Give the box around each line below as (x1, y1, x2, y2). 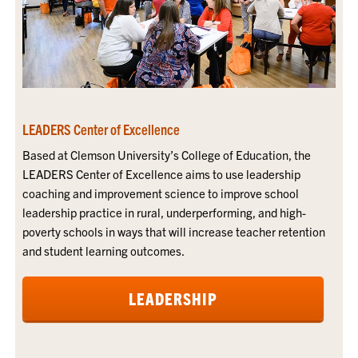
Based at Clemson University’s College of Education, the (22, 147, 311, 163)
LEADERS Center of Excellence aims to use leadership (22, 166, 300, 182)
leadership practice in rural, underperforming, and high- (22, 205, 306, 221)
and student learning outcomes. (22, 243, 185, 259)
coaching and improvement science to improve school (22, 185, 299, 201)
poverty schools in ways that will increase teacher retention (22, 224, 325, 240)
